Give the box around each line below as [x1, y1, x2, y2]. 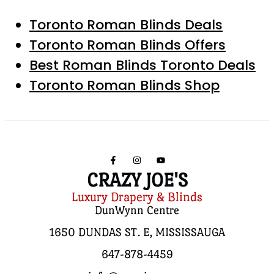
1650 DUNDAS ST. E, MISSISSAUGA [49, 226, 225, 239]
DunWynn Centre [95, 204, 179, 217]
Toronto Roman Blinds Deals [29, 15, 223, 35]
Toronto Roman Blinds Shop [29, 76, 220, 95]
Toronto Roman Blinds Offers [29, 35, 226, 55]
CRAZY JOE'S [86, 169, 188, 191]
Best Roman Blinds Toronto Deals [29, 56, 256, 75]
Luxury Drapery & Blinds [72, 190, 202, 205]
